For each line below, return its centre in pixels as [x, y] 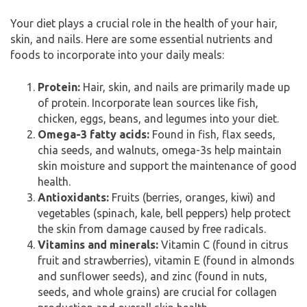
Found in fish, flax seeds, [212, 134]
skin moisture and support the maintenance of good [167, 166]
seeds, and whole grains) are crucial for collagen [157, 292]
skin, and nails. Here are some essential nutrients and [142, 39]
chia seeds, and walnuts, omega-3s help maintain [160, 150]
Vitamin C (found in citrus [223, 245]
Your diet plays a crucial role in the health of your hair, [144, 23]
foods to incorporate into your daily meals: [117, 55]
